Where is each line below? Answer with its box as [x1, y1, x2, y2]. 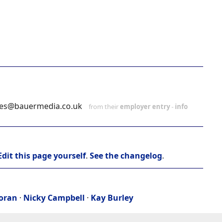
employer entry [120, 102, 170, 111]
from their [87, 102, 120, 111]
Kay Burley [91, 192, 133, 204]
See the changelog [90, 150, 162, 162]
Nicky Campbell [23, 192, 85, 204]
